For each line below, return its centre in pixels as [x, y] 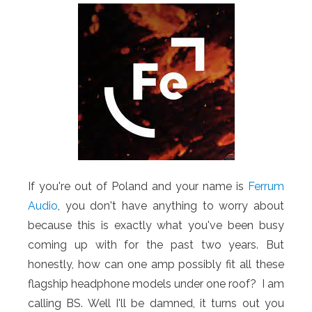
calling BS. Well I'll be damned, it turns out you [156, 303]
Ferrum [266, 186]
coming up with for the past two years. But [156, 245]
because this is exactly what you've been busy [156, 225]
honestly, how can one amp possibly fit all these [156, 264]
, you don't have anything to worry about [171, 206]
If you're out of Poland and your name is [138, 186]
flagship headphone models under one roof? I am [156, 284]
